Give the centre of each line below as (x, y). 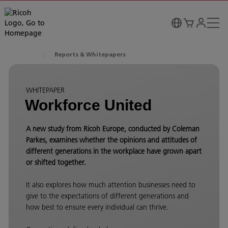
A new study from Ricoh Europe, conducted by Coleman (113, 129)
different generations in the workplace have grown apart (114, 151)
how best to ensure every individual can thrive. (97, 207)
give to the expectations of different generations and (107, 196)
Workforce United (88, 105)
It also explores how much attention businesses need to (111, 185)
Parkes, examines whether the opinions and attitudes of (111, 140)
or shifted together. (56, 162)
